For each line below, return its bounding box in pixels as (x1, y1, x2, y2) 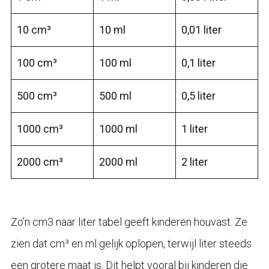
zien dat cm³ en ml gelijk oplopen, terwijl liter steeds (10, 237, 252, 250)
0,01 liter (181, 23, 222, 36)
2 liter (181, 155, 208, 168)
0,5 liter (181, 89, 216, 102)
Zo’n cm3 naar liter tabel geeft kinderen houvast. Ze (10, 215, 247, 228)
